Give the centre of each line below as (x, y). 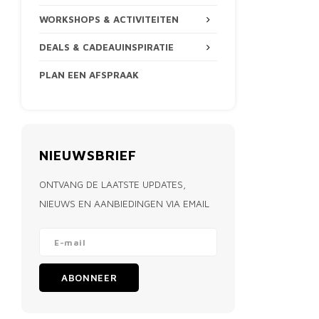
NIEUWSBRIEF (88, 155)
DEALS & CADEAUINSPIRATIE (106, 47)
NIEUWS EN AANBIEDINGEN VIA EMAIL (124, 204)
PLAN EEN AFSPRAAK (89, 75)
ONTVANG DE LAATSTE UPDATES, (113, 184)
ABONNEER (89, 278)
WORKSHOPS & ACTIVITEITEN (109, 19)
